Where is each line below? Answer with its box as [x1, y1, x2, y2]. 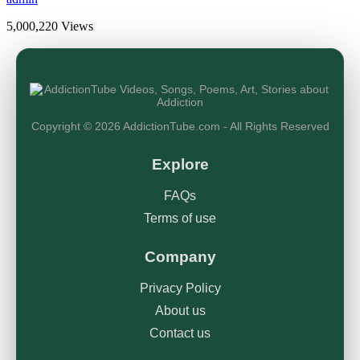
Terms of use [144, 211, 216, 225]
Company [144, 248, 216, 266]
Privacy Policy [139, 281, 221, 296]
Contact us [149, 326, 211, 341]
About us [154, 304, 206, 318]
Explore [151, 156, 209, 174]
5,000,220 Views [6, 18, 93, 33]
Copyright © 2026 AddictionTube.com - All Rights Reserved [31, 120, 329, 133]
